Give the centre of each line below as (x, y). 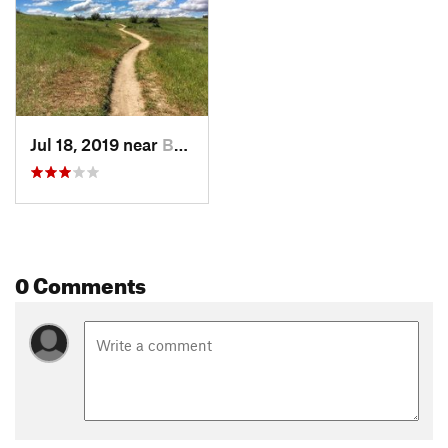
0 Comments (80, 281)
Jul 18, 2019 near (96, 144)
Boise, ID (168, 144)
